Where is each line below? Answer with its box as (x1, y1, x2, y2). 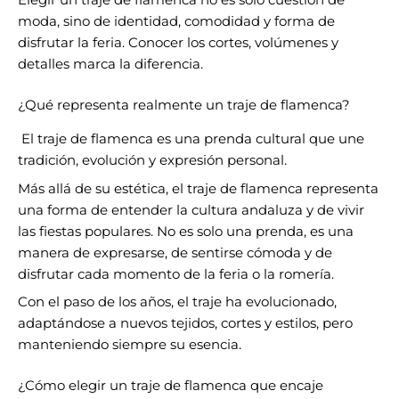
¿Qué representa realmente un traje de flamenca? (18, 96, 350, 113)
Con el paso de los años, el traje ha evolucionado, (18, 293, 337, 310)
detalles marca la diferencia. (18, 56, 203, 72)
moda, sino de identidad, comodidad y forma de (18, 13, 335, 29)
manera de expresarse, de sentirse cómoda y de (18, 244, 332, 261)
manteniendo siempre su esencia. (18, 336, 241, 353)
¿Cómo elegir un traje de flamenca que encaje (18, 377, 323, 394)
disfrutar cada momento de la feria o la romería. (18, 265, 334, 282)
